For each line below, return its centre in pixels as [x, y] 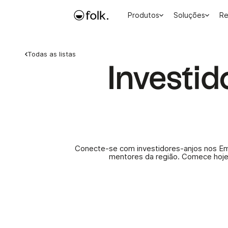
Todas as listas [52, 54]
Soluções [190, 15]
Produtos [144, 15]
